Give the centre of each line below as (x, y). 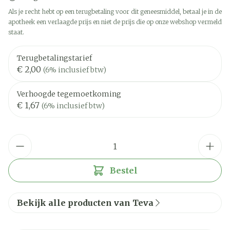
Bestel (124, 170)
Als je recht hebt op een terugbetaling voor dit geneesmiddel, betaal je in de (115, 12)
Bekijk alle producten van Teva (85, 203)
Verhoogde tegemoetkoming (69, 94)
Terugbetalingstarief (54, 58)
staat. (16, 32)
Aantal (20, 139)
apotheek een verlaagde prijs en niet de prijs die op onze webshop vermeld (115, 22)
